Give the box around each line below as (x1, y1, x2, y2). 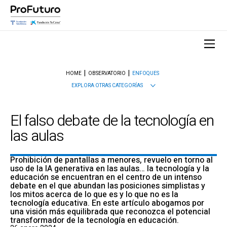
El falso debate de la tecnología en (10, 110, 214, 132)
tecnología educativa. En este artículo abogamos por (10, 197, 204, 209)
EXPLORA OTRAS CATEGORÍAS (71, 82, 143, 89)
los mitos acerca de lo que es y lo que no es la (10, 188, 178, 201)
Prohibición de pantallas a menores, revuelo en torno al (10, 154, 213, 166)
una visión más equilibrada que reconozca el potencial (10, 206, 210, 218)
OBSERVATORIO (88, 70, 126, 77)
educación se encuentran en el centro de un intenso (10, 171, 202, 183)
